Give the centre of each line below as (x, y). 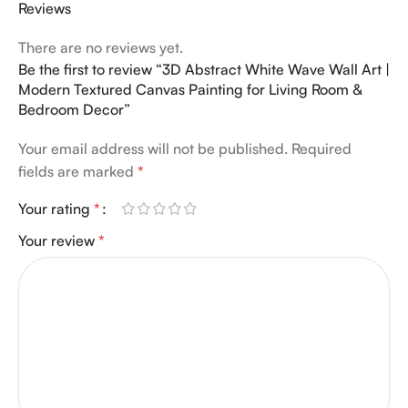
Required (321, 148)
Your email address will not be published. (153, 148)
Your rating (56, 208)
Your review (58, 240)
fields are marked (78, 171)
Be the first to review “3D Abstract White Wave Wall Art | (204, 69)
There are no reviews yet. (101, 47)
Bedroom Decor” (74, 109)
